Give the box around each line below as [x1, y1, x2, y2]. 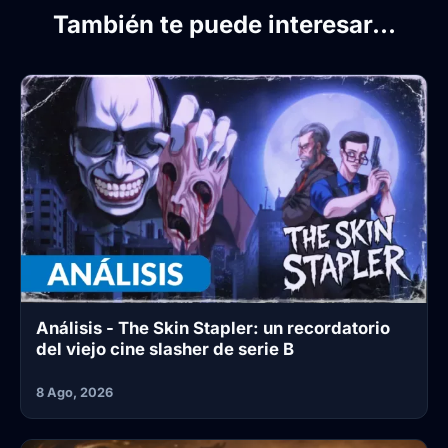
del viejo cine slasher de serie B [36, 339, 294, 360]
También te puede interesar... [52, 10, 396, 40]
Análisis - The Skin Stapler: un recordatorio [36, 318, 390, 339]
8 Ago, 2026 [36, 385, 113, 401]
